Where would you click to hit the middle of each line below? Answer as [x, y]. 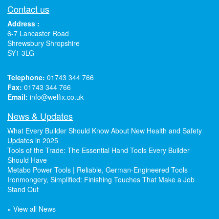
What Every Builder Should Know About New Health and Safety [105, 131]
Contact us [28, 9]
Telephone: [26, 77]
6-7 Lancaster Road [38, 33]
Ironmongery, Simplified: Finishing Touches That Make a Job [101, 180]
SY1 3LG [21, 53]
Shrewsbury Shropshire [44, 43]
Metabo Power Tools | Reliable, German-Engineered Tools [98, 170]
